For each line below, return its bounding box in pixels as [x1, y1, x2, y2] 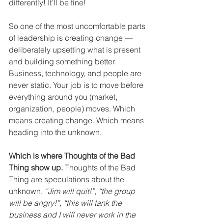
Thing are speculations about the [9, 174, 126, 185]
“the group [98, 186, 137, 196]
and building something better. [9, 56, 118, 67]
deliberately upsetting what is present [9, 45, 142, 55]
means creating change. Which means [9, 115, 146, 126]
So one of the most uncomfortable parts [9, 21, 147, 31]
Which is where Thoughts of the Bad [9, 151, 137, 161]
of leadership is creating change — [9, 33, 135, 43]
